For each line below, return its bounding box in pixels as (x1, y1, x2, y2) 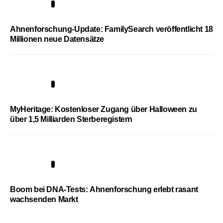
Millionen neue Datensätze (10, 34, 104, 43)
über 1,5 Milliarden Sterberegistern (10, 114, 132, 123)
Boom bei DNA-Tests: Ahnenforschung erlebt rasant (10, 185, 198, 194)
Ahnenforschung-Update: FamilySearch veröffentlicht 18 (10, 24, 213, 33)
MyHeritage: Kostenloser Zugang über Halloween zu (10, 105, 197, 113)
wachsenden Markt (10, 195, 78, 204)
